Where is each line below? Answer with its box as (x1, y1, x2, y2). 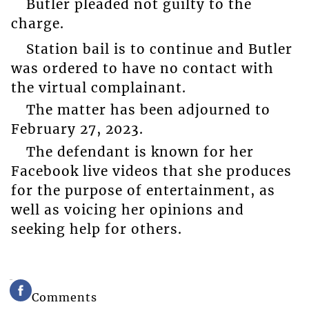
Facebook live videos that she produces (10, 162, 292, 179)
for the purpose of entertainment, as (10, 181, 275, 199)
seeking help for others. (10, 220, 182, 237)
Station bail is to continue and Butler (26, 40, 292, 57)
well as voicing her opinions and (10, 201, 244, 218)
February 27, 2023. (10, 121, 143, 138)
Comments (32, 290, 98, 304)
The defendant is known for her (26, 143, 254, 160)
